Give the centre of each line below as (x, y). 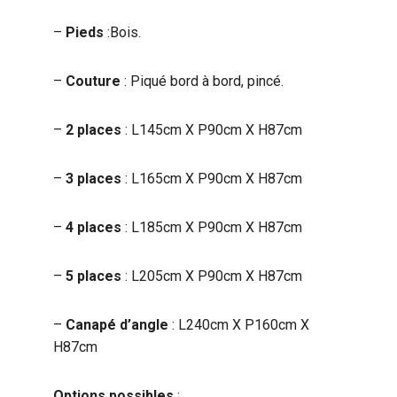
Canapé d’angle (117, 325)
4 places (93, 227)
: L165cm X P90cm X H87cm (212, 179)
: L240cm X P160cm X (239, 325)
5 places (93, 276)
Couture (93, 81)
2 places (93, 130)
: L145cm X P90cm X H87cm (212, 130)
